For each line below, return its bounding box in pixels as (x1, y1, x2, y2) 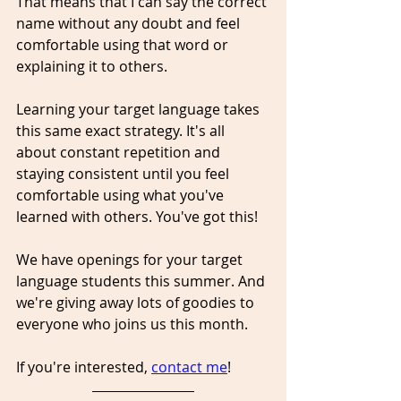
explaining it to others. (16, 55, 167, 76)
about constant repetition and (16, 141, 224, 162)
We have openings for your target (16, 249, 246, 269)
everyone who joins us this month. (16, 313, 248, 334)
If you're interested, (16, 356, 151, 377)
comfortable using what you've (16, 184, 227, 205)
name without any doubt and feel (16, 13, 243, 33)
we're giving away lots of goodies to (16, 292, 258, 312)
